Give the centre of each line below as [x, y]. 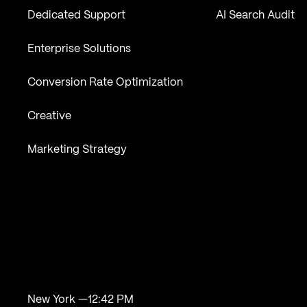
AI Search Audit [255, 16]
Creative [50, 116]
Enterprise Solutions [79, 49]
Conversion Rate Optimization [106, 83]
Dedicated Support [77, 16]
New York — [58, 299]
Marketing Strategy [77, 150]
